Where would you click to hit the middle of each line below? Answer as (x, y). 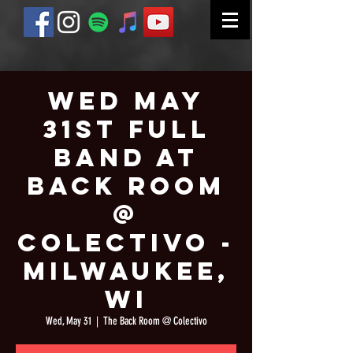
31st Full (126, 129)
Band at (126, 158)
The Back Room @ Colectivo (155, 321)
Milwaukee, (126, 271)
